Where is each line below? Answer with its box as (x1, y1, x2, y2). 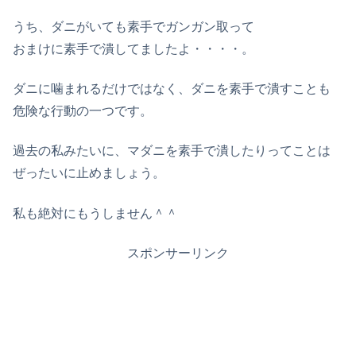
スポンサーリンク (127, 246, 229, 261)
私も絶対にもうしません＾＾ (13, 206, 178, 220)
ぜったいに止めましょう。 (13, 166, 165, 180)
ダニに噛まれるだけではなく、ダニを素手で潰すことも (13, 82, 331, 96)
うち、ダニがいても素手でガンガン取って (13, 19, 254, 33)
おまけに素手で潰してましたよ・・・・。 (13, 41, 254, 56)
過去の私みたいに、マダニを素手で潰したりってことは (13, 144, 331, 158)
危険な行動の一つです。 (13, 104, 153, 118)
